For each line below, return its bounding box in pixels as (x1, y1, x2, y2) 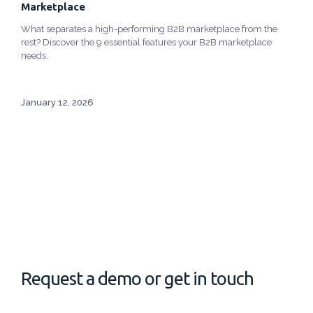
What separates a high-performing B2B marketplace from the (21, 24, 277, 35)
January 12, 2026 (21, 97, 94, 108)
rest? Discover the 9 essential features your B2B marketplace (21, 37, 272, 48)
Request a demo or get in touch (21, 268, 254, 289)
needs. (21, 50, 48, 61)
